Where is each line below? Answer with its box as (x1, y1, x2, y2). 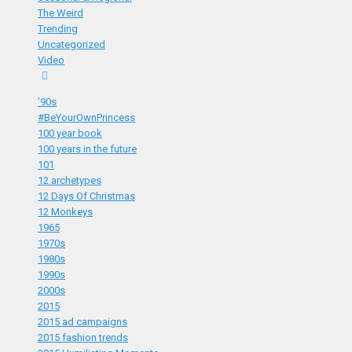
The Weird (38, 7, 83, 19)
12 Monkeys (38, 206, 93, 218)
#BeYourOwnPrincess (38, 112, 135, 123)
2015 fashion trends (38, 332, 128, 343)
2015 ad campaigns (38, 316, 127, 328)
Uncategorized (38, 38, 105, 50)
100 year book (38, 127, 102, 139)
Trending (38, 23, 78, 35)
